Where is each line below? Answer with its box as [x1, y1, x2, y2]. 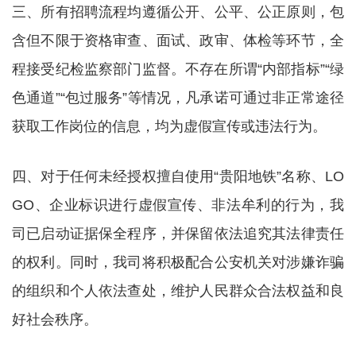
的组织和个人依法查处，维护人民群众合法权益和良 [12, 283, 344, 299]
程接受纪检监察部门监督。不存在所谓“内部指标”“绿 [12, 61, 344, 77]
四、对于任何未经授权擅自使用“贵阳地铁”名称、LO [12, 168, 344, 184]
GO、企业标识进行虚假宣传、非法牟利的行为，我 [12, 197, 344, 213]
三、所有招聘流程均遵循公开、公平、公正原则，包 [12, 4, 344, 20]
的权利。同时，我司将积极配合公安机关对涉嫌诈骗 [12, 254, 344, 270]
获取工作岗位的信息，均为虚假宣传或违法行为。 [12, 118, 327, 134]
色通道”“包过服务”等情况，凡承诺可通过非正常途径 [12, 90, 344, 106]
